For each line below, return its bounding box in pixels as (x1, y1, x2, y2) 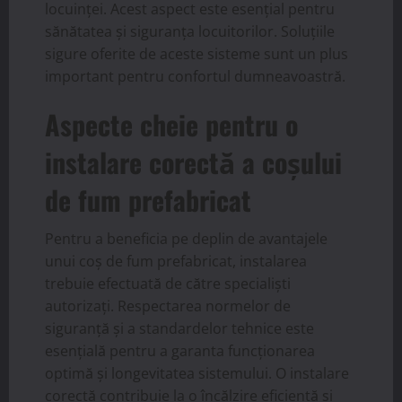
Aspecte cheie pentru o (45, 103, 298, 144)
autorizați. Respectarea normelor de (45, 295, 291, 316)
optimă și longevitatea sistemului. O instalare (45, 363, 349, 383)
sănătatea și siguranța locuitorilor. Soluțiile (45, 21, 335, 41)
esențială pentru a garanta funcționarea (45, 340, 315, 361)
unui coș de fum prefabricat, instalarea (45, 250, 307, 271)
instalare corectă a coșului (45, 141, 342, 182)
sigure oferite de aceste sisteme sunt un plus (45, 43, 348, 64)
